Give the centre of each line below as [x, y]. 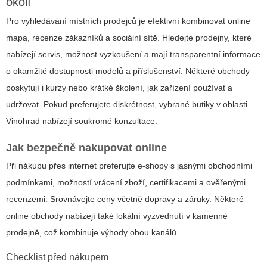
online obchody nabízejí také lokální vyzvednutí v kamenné [117, 216]
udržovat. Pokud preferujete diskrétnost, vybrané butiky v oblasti [127, 105]
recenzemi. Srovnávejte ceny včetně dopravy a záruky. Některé [125, 199]
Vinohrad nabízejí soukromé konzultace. [82, 121]
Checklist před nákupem [57, 257]
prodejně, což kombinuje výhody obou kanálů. [92, 233]
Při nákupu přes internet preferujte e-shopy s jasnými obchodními [129, 166]
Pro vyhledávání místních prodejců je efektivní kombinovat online [128, 21]
